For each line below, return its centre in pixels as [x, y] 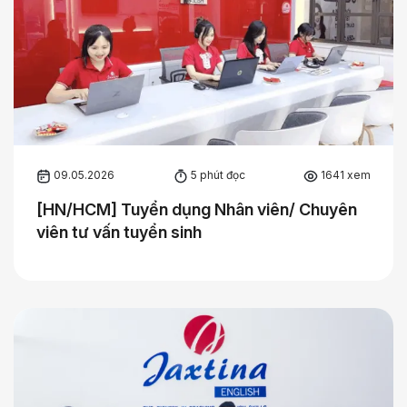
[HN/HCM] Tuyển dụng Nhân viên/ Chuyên [197, 209]
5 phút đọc [216, 174]
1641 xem [344, 174]
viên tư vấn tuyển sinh [119, 232]
